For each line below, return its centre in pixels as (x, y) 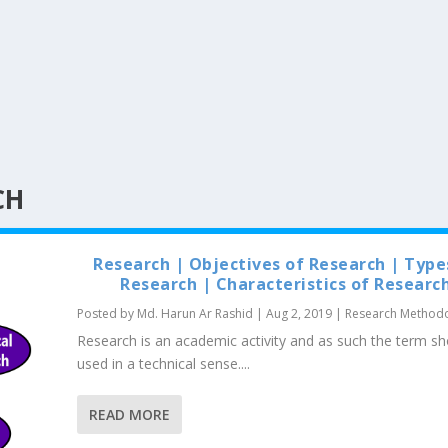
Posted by (106, 313)
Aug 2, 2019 (298, 313)
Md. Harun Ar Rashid (194, 313)
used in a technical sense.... (163, 363)
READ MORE (129, 414)
